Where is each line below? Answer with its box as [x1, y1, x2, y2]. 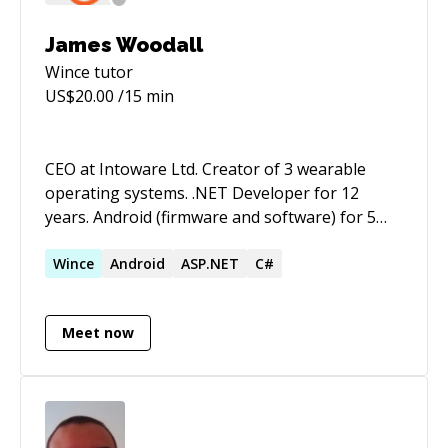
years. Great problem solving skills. [93, 229, 305, 252]
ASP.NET [181, 253, 239, 273]
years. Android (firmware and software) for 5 [45, 205, 93, 228]
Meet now [62, 323, 134, 343]
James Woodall [45, 32, 203, 57]
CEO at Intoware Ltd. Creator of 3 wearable [45, 157, 202, 180]
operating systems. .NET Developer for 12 [45, 181, 192, 204]
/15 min [114, 84, 174, 107]
